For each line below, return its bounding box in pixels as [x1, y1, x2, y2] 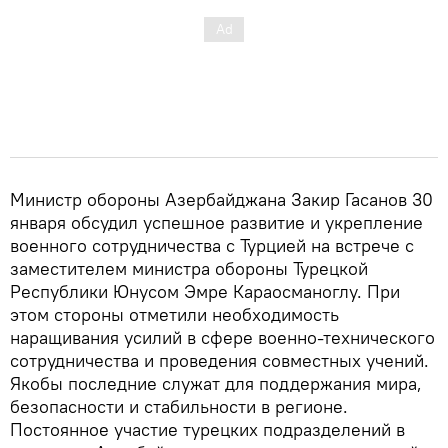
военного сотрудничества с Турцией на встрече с [10, 234, 414, 257]
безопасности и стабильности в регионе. [10, 395, 348, 418]
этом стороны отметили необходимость [10, 303, 339, 326]
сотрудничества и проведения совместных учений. [10, 349, 429, 372]
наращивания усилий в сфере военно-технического [10, 326, 435, 349]
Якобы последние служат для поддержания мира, [10, 372, 422, 395]
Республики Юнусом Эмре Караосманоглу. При [10, 280, 400, 303]
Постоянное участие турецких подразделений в [10, 418, 405, 441]
